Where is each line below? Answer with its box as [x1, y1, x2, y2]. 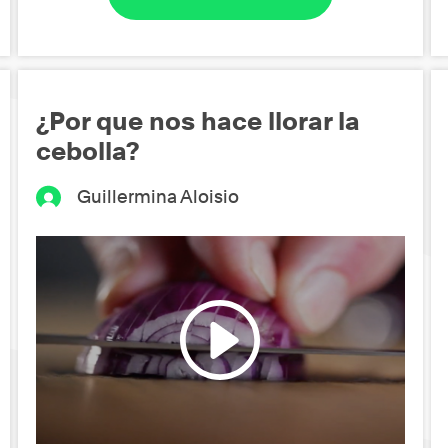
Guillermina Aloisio [76, 185, 239, 207]
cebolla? [36, 135, 141, 166]
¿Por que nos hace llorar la [36, 105, 361, 136]
